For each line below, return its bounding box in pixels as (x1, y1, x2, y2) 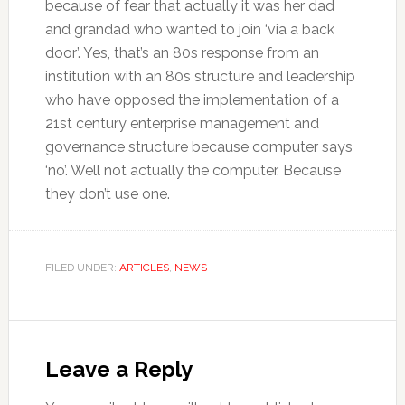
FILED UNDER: (44, 260, 119, 274)
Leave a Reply (44, 355, 193, 382)
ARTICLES (118, 260, 169, 274)
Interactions (7, 352, 165, 384)
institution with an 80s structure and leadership (44, 67, 355, 85)
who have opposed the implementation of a (44, 90, 339, 108)
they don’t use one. (44, 184, 170, 202)
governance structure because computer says (44, 137, 353, 155)
